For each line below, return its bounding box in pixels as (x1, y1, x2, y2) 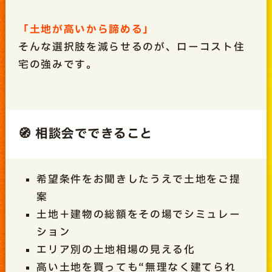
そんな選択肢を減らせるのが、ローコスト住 (18, 39, 245, 55)
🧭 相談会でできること (18, 124, 153, 143)
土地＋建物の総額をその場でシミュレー (36, 206, 241, 222)
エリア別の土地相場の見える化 (36, 242, 195, 257)
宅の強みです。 (18, 57, 98, 73)
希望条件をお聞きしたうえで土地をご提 (36, 171, 241, 187)
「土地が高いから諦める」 (18, 22, 154, 38)
